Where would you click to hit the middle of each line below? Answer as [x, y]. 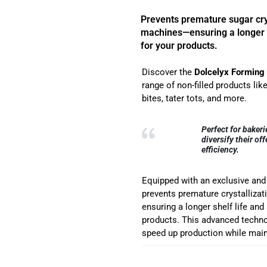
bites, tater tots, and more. [194, 98]
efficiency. [220, 149]
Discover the [167, 72]
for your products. [179, 46]
